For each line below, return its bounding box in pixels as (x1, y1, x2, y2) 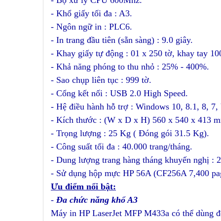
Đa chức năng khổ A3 (56, 195, 138, 205)
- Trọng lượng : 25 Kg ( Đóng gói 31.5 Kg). (51, 128, 209, 138)
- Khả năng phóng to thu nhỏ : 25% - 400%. (51, 62, 209, 72)
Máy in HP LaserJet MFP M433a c (51, 208, 176, 218)
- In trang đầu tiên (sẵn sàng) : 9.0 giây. (51, 35, 193, 45)
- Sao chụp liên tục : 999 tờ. (51, 75, 151, 85)
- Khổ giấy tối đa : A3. (51, 8, 132, 18)
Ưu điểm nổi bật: (51, 182, 116, 191)
